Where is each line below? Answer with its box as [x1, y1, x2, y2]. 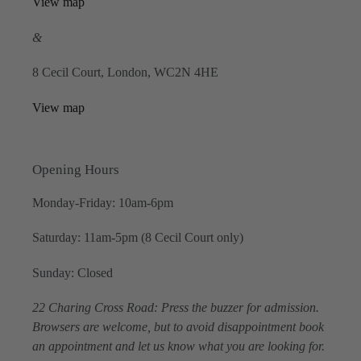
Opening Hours [32, 161, 119, 177]
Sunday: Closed [32, 265, 113, 280]
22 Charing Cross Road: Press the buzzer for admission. [32, 301, 319, 315]
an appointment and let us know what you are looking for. [32, 339, 325, 354]
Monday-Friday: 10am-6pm [32, 196, 173, 210]
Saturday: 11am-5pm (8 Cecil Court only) [32, 230, 243, 245]
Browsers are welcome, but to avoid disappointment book [32, 320, 324, 334]
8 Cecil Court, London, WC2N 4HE [32, 65, 218, 80]
